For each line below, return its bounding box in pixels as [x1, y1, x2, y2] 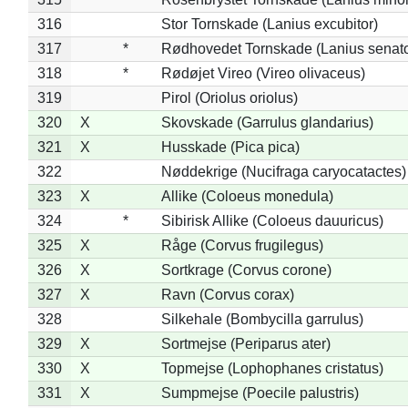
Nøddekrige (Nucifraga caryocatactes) [160, 163, 406, 179]
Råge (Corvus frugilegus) [160, 237, 323, 253]
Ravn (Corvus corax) [160, 286, 294, 302]
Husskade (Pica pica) [160, 138, 300, 155]
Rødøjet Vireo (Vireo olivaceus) [160, 65, 365, 81]
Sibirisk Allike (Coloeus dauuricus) [160, 212, 383, 229]
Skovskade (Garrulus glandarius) [160, 114, 373, 130]
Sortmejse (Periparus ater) [160, 335, 331, 352]
